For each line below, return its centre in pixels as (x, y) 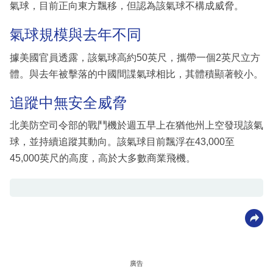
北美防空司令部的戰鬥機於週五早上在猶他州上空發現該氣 (136, 126)
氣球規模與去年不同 (76, 35)
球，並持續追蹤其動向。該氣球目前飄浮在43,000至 (122, 142)
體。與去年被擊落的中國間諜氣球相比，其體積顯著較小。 (136, 74)
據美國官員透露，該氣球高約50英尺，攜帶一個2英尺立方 (135, 57)
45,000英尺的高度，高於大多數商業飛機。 (103, 158)
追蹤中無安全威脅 (68, 102)
